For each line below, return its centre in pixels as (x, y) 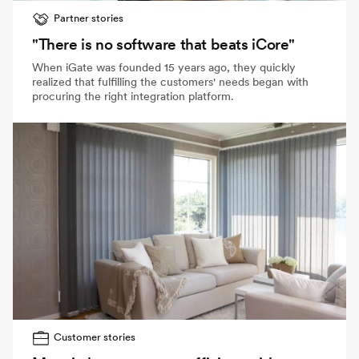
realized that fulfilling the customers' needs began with (170, 81)
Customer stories (95, 337)
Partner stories (89, 18)
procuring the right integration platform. (133, 96)
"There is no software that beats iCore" (164, 44)
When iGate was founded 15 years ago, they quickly (164, 67)
